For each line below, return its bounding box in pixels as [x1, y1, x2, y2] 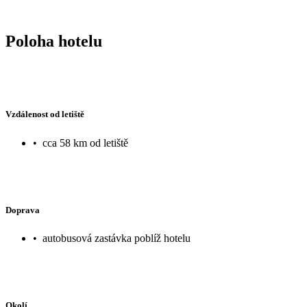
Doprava [5, 204, 40, 215]
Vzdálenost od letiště [5, 109, 84, 120]
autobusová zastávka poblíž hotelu [42, 232, 191, 245]
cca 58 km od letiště [42, 136, 128, 149]
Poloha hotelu [5, 32, 102, 50]
